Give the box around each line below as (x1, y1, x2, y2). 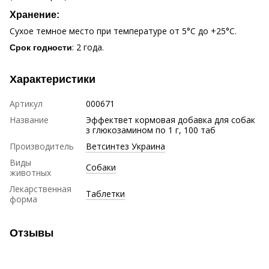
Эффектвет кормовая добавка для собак (86, 113, 255, 125)
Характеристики (10, 73, 95, 85)
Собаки (86, 161, 116, 173)
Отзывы (10, 226, 53, 239)
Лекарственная (10, 183, 71, 195)
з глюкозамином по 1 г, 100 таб (86, 124, 216, 136)
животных (10, 166, 51, 178)
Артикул (10, 97, 43, 109)
